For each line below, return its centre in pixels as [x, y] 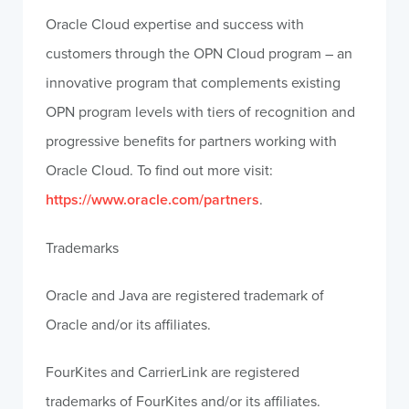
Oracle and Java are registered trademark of [185, 295]
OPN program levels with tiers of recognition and [200, 111]
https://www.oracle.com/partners [152, 199]
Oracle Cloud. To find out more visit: [159, 170]
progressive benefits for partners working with [191, 141]
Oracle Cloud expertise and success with [175, 24]
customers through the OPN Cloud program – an [199, 53]
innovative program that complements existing [193, 82]
